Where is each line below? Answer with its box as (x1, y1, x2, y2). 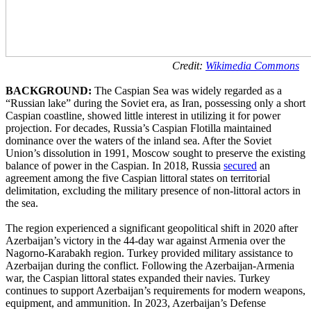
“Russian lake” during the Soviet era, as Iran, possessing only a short (6, 96, 305, 109)
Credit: (6, 59, 205, 72)
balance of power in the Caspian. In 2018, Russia (6, 159, 224, 171)
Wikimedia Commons (205, 59, 299, 72)
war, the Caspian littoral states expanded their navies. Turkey (6, 271, 270, 284)
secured (224, 159, 257, 171)
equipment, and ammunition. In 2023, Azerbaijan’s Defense (6, 296, 266, 309)
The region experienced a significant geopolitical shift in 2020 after (6, 221, 298, 234)
